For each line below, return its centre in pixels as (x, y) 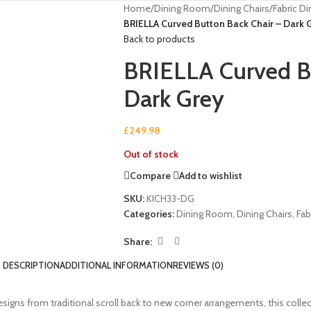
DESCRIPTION (31, 266)
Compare (150, 175)
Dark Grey (174, 99)
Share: (137, 241)
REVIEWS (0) (198, 266)
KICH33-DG (170, 199)
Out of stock (151, 154)
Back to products (159, 39)
